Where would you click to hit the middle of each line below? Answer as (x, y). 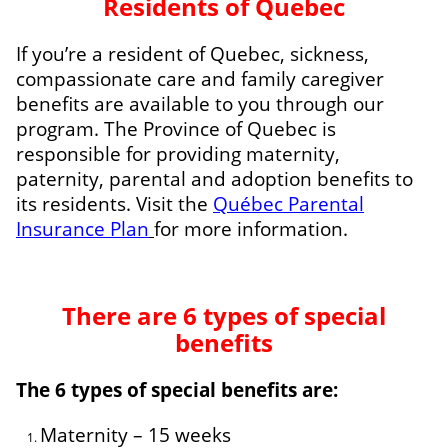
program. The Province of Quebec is (176, 128)
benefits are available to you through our (200, 103)
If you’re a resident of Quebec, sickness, (192, 53)
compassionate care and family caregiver (200, 78)
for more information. (251, 228)
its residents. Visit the (114, 203)
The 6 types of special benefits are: (177, 389)
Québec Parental (288, 203)
